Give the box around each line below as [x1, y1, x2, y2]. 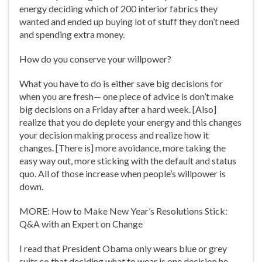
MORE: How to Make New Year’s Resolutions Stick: [19, 205, 227, 216]
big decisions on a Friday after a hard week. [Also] [19, 104, 216, 115]
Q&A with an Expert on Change [19, 218, 143, 229]
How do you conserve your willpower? [19, 53, 171, 64]
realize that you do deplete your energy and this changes [19, 116, 242, 127]
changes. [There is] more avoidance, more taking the [19, 142, 226, 153]
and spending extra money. [19, 29, 125, 40]
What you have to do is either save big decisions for [19, 78, 223, 89]
